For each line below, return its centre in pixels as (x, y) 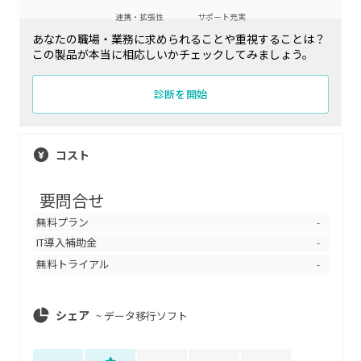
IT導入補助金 (66, 242)
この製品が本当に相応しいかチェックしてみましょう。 (173, 54)
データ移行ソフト (146, 315)
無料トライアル (73, 264)
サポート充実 (221, 16)
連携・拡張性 (140, 16)
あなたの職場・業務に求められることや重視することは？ (179, 39)
